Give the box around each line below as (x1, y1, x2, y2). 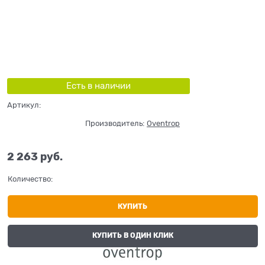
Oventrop (147, 118, 180, 128)
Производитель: (85, 118, 144, 128)
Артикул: (7, 100, 41, 109)
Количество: (7, 174, 53, 184)
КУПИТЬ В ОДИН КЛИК (92, 231, 173, 240)
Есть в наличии (66, 80, 131, 91)
